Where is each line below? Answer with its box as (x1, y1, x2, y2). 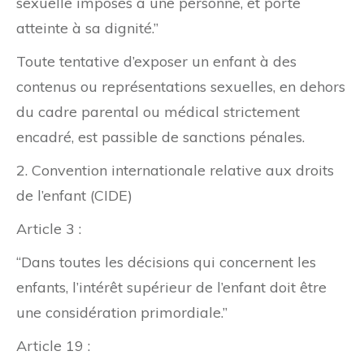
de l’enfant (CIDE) (16, 186, 132, 206)
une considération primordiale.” (16, 303, 227, 323)
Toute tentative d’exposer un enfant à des (16, 52, 297, 71)
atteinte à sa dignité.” (16, 19, 158, 38)
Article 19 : (16, 336, 90, 356)
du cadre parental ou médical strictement (16, 102, 300, 122)
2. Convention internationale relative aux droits (16, 161, 334, 180)
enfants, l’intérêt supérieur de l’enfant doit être (16, 278, 327, 297)
